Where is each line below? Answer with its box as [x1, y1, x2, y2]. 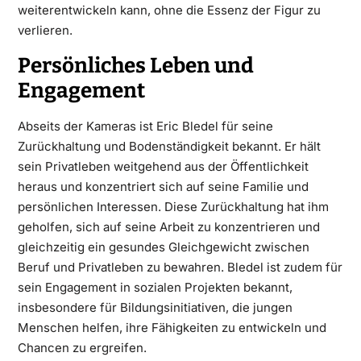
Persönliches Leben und [17, 53, 254, 78]
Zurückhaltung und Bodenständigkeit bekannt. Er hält [17, 139, 321, 154]
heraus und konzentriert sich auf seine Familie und [17, 179, 309, 194]
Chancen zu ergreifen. [17, 340, 147, 355]
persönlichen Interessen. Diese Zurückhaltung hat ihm [17, 199, 329, 214]
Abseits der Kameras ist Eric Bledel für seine [17, 118, 273, 134]
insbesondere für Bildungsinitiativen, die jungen [17, 300, 293, 315]
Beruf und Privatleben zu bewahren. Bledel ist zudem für [17, 259, 342, 275]
